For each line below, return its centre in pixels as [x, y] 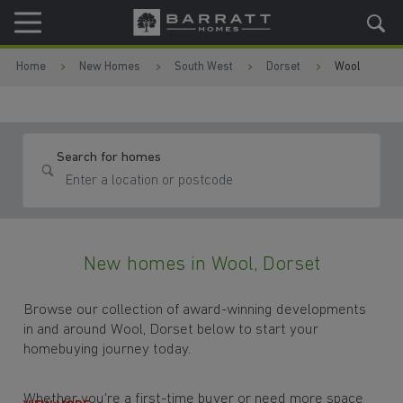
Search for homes [109, 157]
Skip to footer [99, 65]
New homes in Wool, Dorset [201, 265]
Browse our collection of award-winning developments [195, 309]
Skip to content [98, 24]
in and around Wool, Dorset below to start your [171, 329]
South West [203, 67]
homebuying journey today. [107, 349]
